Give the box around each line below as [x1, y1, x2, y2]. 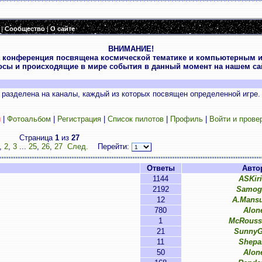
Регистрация [57, 115, 101, 123]
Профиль [170, 115, 203, 123]
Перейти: [91, 142, 132, 151]
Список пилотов [107, 115, 164, 123]
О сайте [50, 25, 75, 32]
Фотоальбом [6, 115, 51, 123]
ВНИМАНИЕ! [108, 44, 154, 53]
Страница [19, 133, 55, 142]
